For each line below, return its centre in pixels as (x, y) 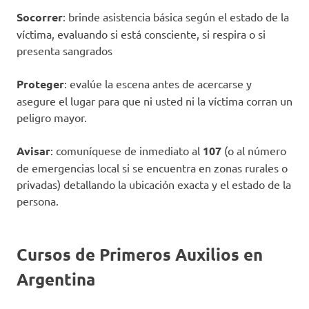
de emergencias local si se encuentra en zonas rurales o (152, 168)
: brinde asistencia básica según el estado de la (176, 17)
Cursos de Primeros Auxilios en (140, 255)
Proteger (40, 84)
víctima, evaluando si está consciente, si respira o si (141, 34)
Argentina (56, 279)
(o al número (254, 151)
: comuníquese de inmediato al (127, 151)
